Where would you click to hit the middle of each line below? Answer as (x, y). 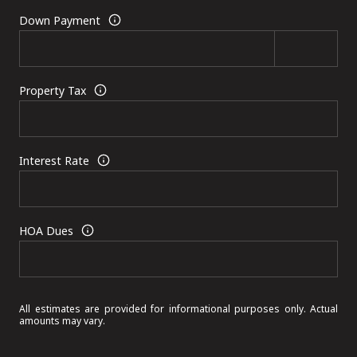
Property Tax (53, 90)
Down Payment (60, 20)
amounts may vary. (62, 321)
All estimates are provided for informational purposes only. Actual (178, 309)
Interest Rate (54, 160)
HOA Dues (46, 230)
